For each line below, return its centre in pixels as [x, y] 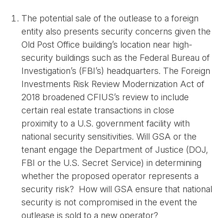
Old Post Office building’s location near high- [107, 45]
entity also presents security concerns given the [116, 31]
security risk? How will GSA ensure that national [117, 189]
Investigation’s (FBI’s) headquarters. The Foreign [116, 71]
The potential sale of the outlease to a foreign [110, 18]
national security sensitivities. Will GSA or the [109, 136]
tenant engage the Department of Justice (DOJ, [115, 150]
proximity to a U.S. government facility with [106, 123]
